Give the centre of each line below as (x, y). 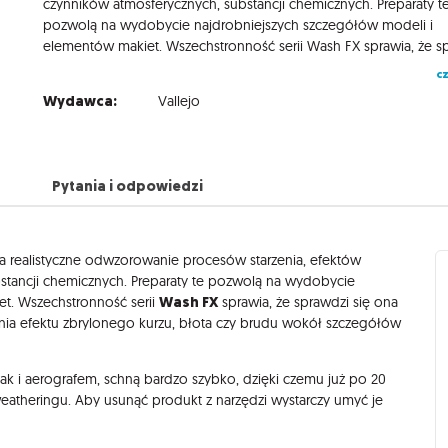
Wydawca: (80, 100)
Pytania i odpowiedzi (127, 186)
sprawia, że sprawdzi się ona (308, 301)
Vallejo (179, 100)
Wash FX (188, 301)
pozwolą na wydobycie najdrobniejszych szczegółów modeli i (238, 24)
